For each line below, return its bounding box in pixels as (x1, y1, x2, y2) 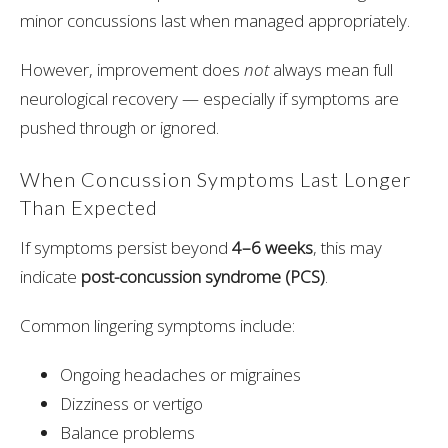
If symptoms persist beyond (20, 235, 232, 259)
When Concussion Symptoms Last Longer (20, 167, 411, 192)
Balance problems (60, 420, 195, 444)
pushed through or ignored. (20, 116, 219, 140)
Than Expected (20, 195, 158, 220)
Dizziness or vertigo (60, 391, 203, 415)
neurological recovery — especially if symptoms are (20, 87, 399, 111)
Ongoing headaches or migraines (60, 362, 301, 386)
